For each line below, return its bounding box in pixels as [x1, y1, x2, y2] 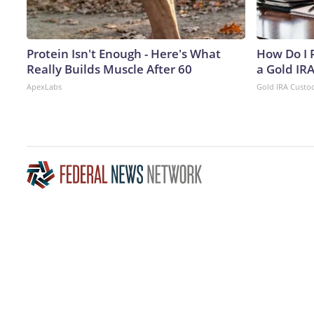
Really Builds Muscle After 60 [27, 60, 192, 77]
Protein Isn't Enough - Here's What [27, 45, 221, 62]
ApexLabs [27, 81, 62, 92]
